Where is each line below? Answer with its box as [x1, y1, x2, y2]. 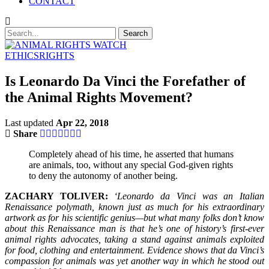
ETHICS [5, 50, 39, 61]
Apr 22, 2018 [56, 117, 109, 128]
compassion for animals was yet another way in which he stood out [5, 255, 264, 266]
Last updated [5, 117, 56, 128]
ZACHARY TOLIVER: [5, 190, 108, 201]
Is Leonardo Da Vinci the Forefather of [5, 73, 246, 89]
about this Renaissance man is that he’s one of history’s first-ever [5, 223, 264, 234]
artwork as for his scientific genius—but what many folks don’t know [5, 212, 264, 223]
